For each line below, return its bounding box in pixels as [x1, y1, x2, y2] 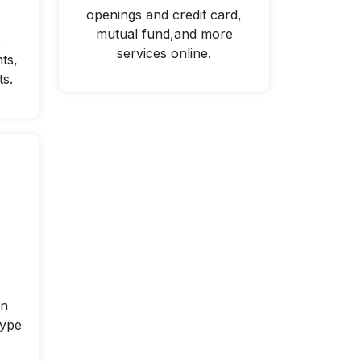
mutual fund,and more [95, 26, 233, 43]
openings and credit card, [86, 6, 242, 23]
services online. [117, 45, 211, 62]
